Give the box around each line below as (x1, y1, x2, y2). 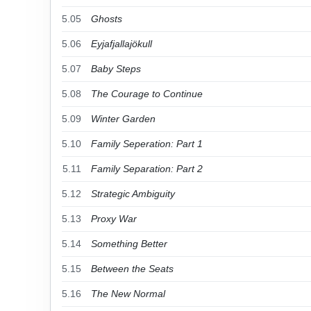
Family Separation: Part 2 (91, 163, 203, 174)
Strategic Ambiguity (91, 188, 175, 199)
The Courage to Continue (91, 88, 203, 99)
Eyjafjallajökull (91, 38, 152, 49)
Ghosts (91, 13, 122, 24)
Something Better (91, 238, 167, 249)
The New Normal (91, 288, 165, 299)
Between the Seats (91, 263, 174, 274)
